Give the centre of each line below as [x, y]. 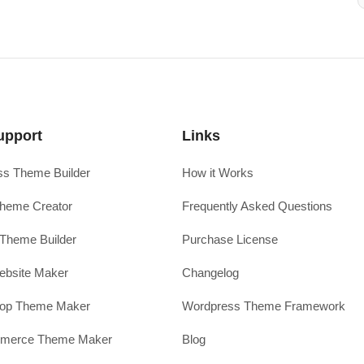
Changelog [210, 273]
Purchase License [230, 240]
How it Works [218, 173]
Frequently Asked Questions [257, 206]
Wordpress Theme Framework [264, 306]
